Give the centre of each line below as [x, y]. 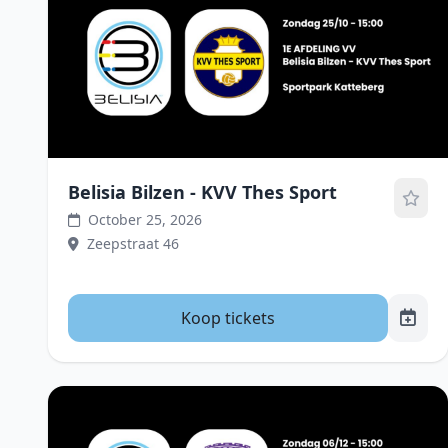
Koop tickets [228, 318]
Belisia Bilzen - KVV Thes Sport [202, 192]
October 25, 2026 [145, 219]
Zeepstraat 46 [133, 243]
